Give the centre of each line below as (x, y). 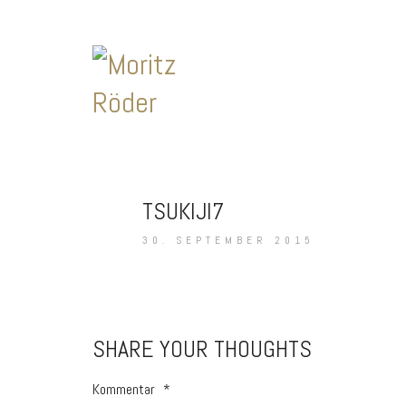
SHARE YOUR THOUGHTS (202, 349)
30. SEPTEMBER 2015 (228, 240)
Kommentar (126, 389)
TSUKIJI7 (183, 212)
